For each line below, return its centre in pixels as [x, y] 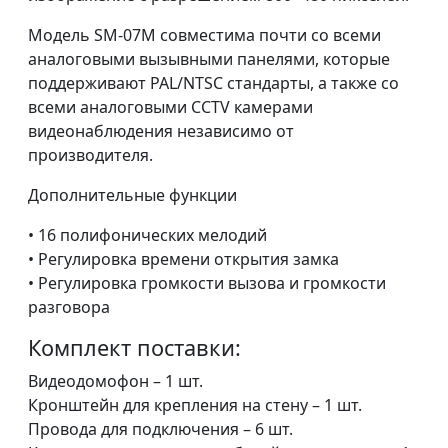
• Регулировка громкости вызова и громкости [207, 283]
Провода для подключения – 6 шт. [160, 429]
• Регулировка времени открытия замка [183, 259]
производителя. [90, 155]
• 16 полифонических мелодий [147, 235]
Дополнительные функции [132, 195]
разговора [69, 307]
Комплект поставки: [134, 347]
